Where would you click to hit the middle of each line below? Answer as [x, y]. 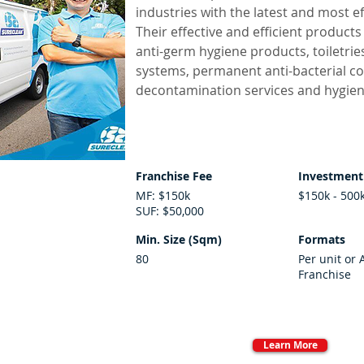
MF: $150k [163, 195]
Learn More [290, 345]
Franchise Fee [174, 176]
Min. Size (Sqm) [179, 239]
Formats [322, 239]
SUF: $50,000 [170, 211]
